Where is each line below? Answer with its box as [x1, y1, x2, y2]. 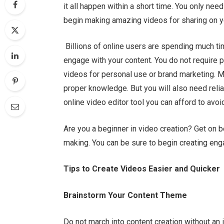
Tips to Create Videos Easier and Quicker [63, 164, 220, 174]
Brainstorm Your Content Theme [63, 190, 187, 200]
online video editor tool [63, 97, 144, 107]
